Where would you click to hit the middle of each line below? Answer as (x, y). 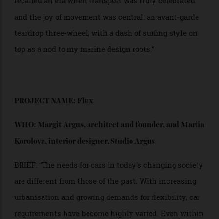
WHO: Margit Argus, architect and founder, (95, 189)
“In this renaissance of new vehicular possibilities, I (110, 41)
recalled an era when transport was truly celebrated (110, 58)
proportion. (35, 17)
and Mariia (195, 189)
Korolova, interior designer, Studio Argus (89, 206)
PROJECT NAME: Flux (56, 163)
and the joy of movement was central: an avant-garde (112, 75)
